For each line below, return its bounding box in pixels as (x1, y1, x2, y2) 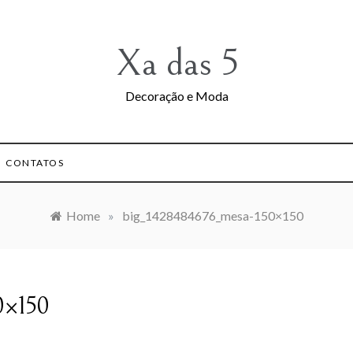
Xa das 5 (114, 42, 239, 85)
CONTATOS (6, 157, 65, 169)
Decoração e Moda (124, 88, 229, 103)
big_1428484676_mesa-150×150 (121, 208, 303, 223)
